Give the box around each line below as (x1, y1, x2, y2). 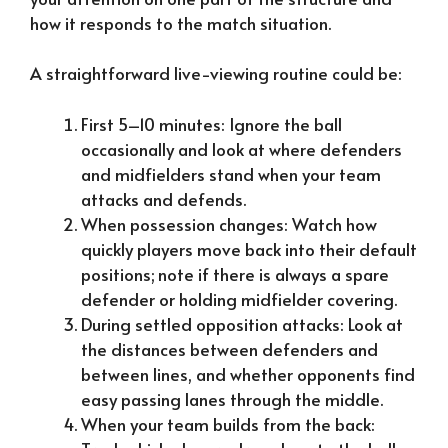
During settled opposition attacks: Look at (81, 311, 403, 336)
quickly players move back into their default (81, 236, 417, 261)
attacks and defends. (81, 186, 246, 211)
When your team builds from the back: (81, 411, 375, 436)
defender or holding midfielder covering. (81, 286, 397, 311)
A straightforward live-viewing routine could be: (30, 61, 402, 86)
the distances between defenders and (81, 336, 378, 361)
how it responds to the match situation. (30, 10, 331, 35)
